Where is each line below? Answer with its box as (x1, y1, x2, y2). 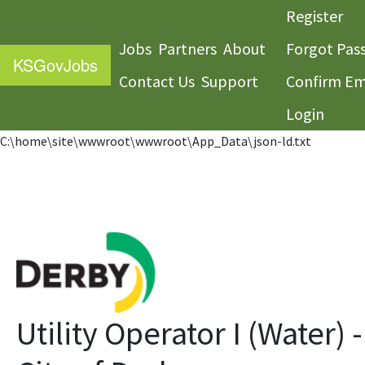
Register (286, 6, 343, 26)
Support (201, 71, 259, 91)
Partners (158, 38, 218, 59)
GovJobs (33, 53, 99, 77)
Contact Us (119, 71, 196, 91)
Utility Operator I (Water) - (16, 313, 363, 354)
